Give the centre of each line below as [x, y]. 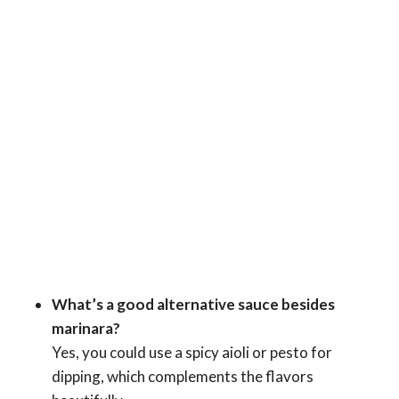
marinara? [86, 328]
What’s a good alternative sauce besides [193, 304]
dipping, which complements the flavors [183, 376]
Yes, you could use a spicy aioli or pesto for [192, 352]
